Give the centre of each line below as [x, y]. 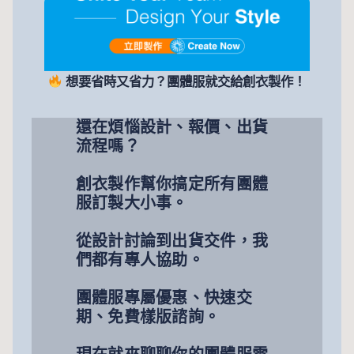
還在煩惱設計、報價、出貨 [172, 128]
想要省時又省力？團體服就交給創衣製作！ [185, 82]
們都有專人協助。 [140, 260]
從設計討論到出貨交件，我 [172, 241]
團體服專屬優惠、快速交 [164, 298]
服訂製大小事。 [132, 203]
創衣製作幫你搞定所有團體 [172, 185]
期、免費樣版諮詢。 [148, 317]
